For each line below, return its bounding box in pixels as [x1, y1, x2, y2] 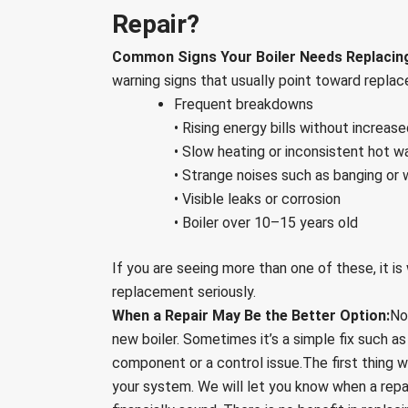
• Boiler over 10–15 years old [174, 214, 359, 232]
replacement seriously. [112, 283, 257, 301]
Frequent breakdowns [174, 96, 314, 114]
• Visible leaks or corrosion [174, 190, 342, 209]
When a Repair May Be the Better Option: [112, 307, 391, 325]
